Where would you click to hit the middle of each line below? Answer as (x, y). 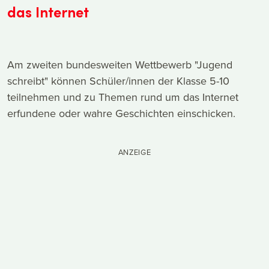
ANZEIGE (134, 152)
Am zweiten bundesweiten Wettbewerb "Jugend (120, 64)
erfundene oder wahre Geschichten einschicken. (121, 113)
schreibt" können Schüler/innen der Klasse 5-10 (118, 80)
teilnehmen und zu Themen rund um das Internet (123, 97)
